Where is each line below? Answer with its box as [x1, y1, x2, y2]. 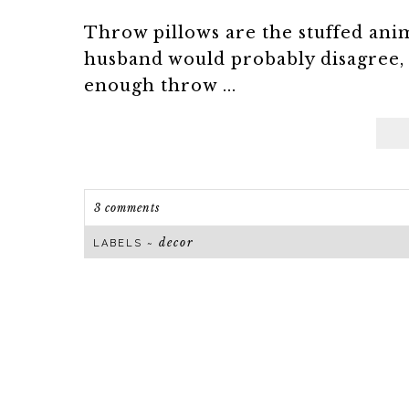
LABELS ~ [93, 237, 159, 249]
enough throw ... [84, 76, 236, 96]
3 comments [94, 201, 161, 215]
